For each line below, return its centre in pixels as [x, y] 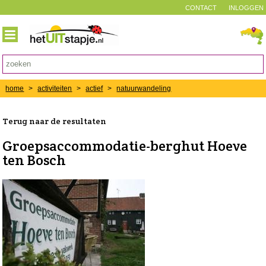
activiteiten [55, 88]
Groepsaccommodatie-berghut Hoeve [125, 145]
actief [94, 88]
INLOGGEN [246, 8]
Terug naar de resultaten [55, 121]
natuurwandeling [144, 88]
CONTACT [201, 8]
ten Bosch [34, 160]
